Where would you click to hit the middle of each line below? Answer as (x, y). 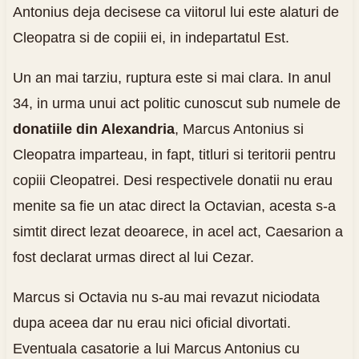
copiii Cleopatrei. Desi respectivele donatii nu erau (172, 180)
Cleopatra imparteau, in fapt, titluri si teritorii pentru (174, 154)
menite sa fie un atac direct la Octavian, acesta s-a (174, 206)
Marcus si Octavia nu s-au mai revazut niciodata (166, 297)
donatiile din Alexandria (93, 129)
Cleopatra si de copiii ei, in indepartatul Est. (151, 37)
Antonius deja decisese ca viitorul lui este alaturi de (175, 12)
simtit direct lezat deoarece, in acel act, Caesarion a (177, 231)
